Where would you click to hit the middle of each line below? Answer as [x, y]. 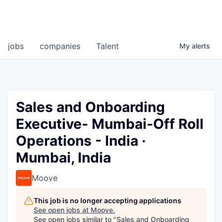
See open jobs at [62, 210]
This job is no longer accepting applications [108, 201]
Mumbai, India [63, 158]
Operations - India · [81, 141]
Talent [108, 46]
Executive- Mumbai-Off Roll [110, 124]
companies [60, 46]
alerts [201, 46]
